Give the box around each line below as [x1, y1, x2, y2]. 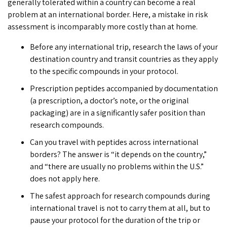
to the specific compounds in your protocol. [29, 66, 178, 77]
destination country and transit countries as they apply [29, 54, 218, 65]
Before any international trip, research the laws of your [29, 42, 218, 53]
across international [127, 137, 199, 148]
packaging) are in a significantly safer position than [29, 107, 205, 119]
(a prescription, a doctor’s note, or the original [29, 95, 189, 106]
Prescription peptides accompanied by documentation [29, 83, 218, 94]
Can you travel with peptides [29, 137, 127, 148]
